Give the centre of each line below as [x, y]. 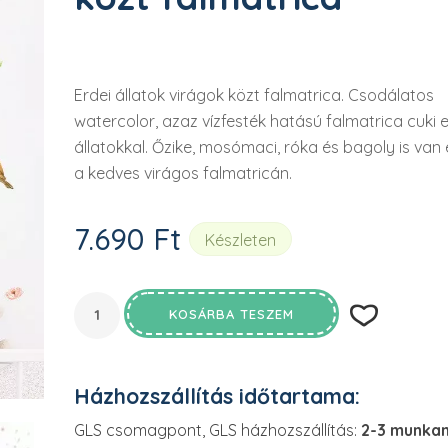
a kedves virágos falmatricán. [183, 173]
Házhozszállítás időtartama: [217, 396]
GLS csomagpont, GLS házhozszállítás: [215, 430]
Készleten [240, 240]
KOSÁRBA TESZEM [231, 314]
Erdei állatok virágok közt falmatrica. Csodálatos [254, 95]
